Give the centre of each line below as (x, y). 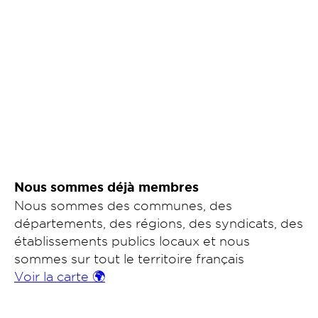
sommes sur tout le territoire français (129, 258)
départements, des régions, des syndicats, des (159, 223)
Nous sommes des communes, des (123, 205)
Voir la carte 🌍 (60, 276)
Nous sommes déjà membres (106, 187)
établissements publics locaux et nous (132, 241)
